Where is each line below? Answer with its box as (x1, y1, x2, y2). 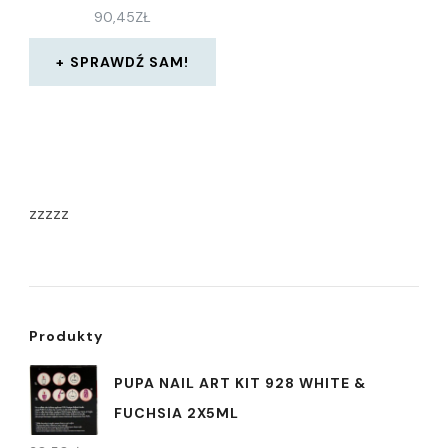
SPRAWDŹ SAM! (70, 53, 190, 71)
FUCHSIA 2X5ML (114, 403, 239, 422)
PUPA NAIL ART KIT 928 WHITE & (114, 373, 366, 392)
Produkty (29, 327, 103, 345)
